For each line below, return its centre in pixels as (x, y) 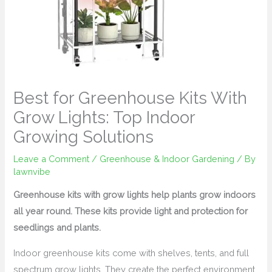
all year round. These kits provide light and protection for (131, 211)
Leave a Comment (52, 158)
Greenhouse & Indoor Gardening (167, 158)
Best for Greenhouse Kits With (131, 97)
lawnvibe (32, 171)
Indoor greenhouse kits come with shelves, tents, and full (131, 253)
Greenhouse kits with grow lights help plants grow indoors (135, 195)
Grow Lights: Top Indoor (104, 117)
